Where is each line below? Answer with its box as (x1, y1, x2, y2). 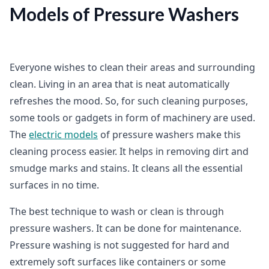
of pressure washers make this (98, 128, 241, 141)
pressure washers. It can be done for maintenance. (10, 222, 241, 235)
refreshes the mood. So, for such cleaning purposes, (10, 94, 248, 107)
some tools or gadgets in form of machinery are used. (10, 111, 255, 124)
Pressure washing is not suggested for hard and (10, 238, 229, 252)
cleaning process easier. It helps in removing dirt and (10, 145, 249, 158)
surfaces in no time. (10, 178, 99, 192)
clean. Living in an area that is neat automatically (10, 77, 229, 91)
